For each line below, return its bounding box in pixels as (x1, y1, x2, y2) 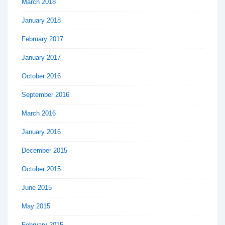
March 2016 (22, 109, 56, 118)
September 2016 (22, 91, 69, 99)
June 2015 (22, 184, 52, 192)
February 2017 (22, 35, 63, 43)
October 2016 (22, 72, 61, 80)
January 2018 (22, 17, 61, 25)
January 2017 (22, 54, 61, 62)
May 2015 (22, 202, 50, 210)
